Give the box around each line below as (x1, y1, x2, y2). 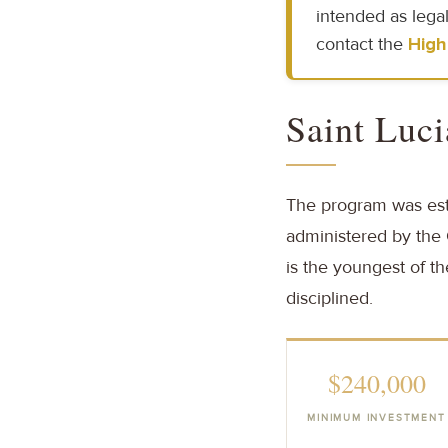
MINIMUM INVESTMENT (307, 411, 446, 424)
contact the (316, 32, 408, 55)
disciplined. (286, 286, 373, 309)
